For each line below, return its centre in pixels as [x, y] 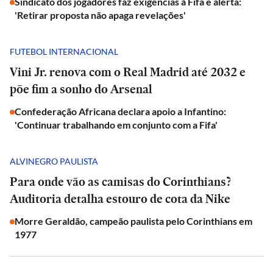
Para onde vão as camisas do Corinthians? [120, 182]
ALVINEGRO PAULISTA [54, 161]
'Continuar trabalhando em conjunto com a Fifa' [116, 125]
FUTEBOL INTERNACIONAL [64, 51]
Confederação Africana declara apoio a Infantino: [120, 111]
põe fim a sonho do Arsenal [81, 89]
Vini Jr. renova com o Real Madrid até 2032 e [128, 72]
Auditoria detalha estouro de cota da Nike [120, 199]
